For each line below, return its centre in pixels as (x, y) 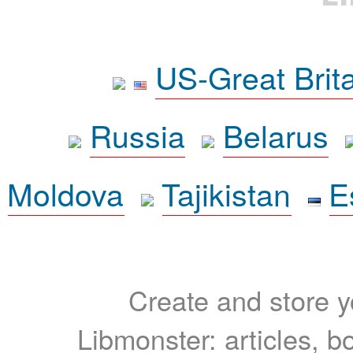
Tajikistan (227, 193)
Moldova (66, 193)
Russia (137, 135)
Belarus (276, 135)
